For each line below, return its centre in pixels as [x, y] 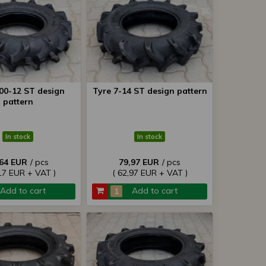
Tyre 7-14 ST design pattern [150, 91]
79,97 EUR [139, 162]
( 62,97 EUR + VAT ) [150, 173]
